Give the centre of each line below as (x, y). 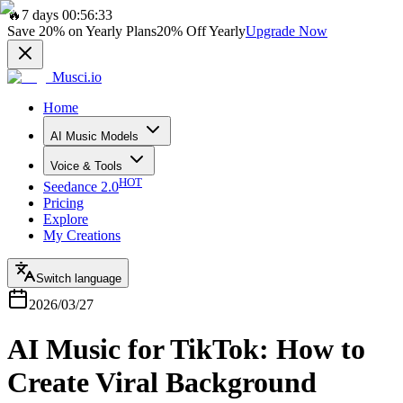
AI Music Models (94, 136)
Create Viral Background (162, 382)
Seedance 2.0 (81, 187)
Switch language (79, 279)
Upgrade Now (287, 31)
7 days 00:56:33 (67, 15)
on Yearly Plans (111, 31)
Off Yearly (214, 31)
